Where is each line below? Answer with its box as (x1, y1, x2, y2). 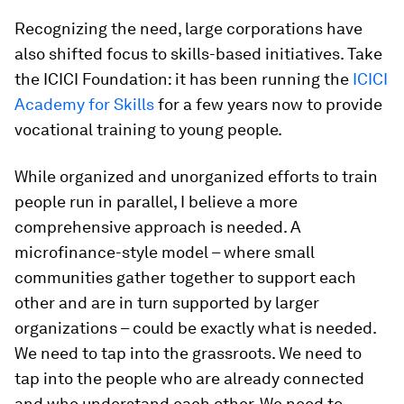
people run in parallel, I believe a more (14, 191, 298, 211)
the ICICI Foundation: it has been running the (14, 69, 353, 88)
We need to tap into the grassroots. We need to (14, 343, 362, 363)
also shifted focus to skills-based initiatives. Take (14, 43, 382, 63)
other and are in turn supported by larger (14, 292, 319, 312)
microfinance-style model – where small (14, 242, 315, 262)
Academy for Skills (14, 94, 154, 114)
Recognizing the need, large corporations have (14, 18, 363, 38)
